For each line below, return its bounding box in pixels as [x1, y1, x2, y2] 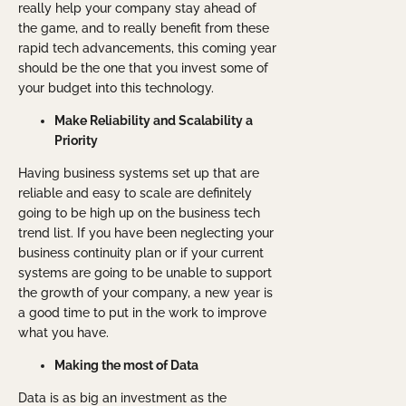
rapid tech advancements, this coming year [18, 41, 276, 56]
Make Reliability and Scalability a [54, 113, 253, 129]
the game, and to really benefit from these [18, 21, 269, 36]
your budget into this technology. [18, 81, 214, 96]
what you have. [18, 325, 109, 341]
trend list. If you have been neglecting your [18, 226, 274, 241]
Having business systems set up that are [18, 166, 259, 181]
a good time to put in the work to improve [18, 305, 266, 321]
